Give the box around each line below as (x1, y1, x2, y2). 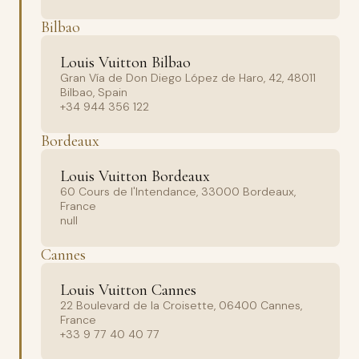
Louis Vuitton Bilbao (60, 53, 191, 72)
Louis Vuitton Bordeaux (60, 167, 210, 186)
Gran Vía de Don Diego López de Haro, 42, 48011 (60, 71, 316, 85)
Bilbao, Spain (60, 85, 127, 99)
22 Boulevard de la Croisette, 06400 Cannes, (60, 298, 302, 313)
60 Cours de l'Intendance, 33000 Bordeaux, (60, 184, 296, 199)
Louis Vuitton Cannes (60, 280, 196, 300)
